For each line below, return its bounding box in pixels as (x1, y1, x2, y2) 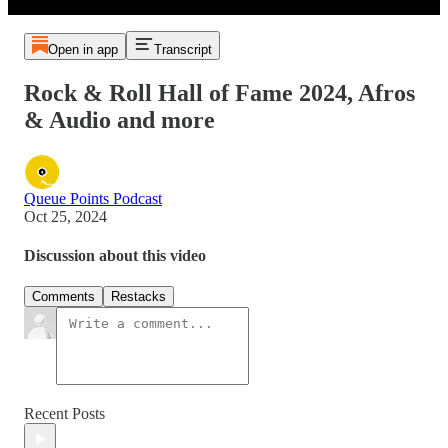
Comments (32, 289, 95, 305)
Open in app (47, 42, 118, 57)
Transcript (153, 42, 212, 57)
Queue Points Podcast (24, 189, 162, 207)
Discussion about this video (24, 247, 206, 265)
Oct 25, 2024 (24, 207, 107, 225)
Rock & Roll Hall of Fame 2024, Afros (24, 79, 415, 106)
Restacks (111, 289, 166, 305)
